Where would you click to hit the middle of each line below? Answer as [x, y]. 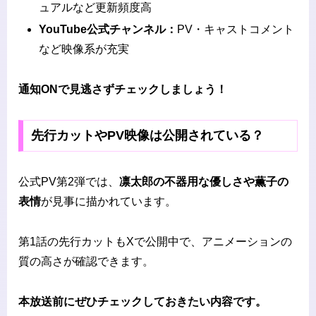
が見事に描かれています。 [109, 202]
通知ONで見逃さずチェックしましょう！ [123, 89]
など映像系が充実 [84, 49]
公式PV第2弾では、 [69, 182]
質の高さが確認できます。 [86, 262]
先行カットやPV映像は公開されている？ [147, 136]
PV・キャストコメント [236, 30]
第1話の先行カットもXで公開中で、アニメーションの [155, 242]
